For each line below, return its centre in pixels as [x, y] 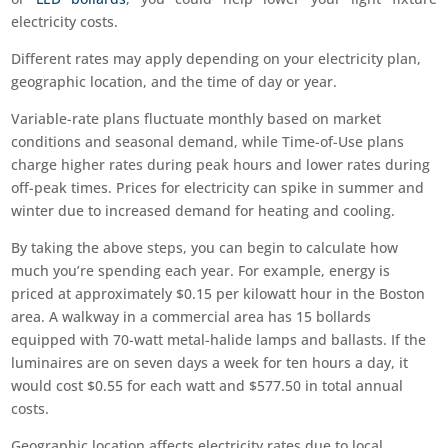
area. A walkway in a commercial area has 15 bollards [191, 317]
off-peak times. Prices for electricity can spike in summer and [218, 188]
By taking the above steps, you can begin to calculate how [205, 248]
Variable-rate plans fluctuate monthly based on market [196, 119]
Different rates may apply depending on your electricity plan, [216, 59]
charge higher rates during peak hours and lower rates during [221, 165]
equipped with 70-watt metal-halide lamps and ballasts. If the [219, 340]
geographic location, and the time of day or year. [174, 82]
